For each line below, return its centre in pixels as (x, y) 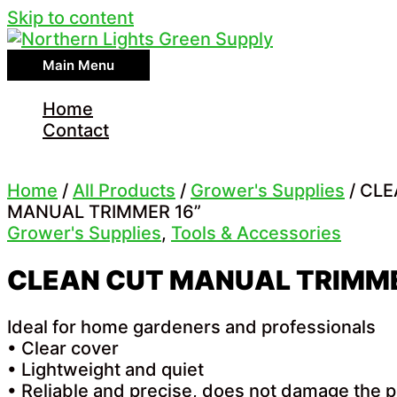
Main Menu (78, 65)
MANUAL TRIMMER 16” (104, 212)
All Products (124, 191)
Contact (76, 130)
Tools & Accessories (256, 233)
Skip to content (70, 18)
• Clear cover (63, 349)
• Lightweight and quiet (105, 370)
